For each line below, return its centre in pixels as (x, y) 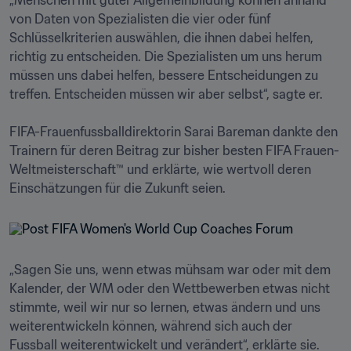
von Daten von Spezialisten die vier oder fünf (140, 19)
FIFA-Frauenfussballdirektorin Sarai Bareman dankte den (174, 132)
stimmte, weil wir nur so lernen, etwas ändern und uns (165, 307)
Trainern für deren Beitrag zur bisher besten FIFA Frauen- (174, 150)
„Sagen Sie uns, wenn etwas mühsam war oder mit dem (170, 270)
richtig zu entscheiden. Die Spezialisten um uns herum (166, 56)
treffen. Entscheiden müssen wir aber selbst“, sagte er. (166, 94)
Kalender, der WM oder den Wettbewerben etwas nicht (170, 288)
